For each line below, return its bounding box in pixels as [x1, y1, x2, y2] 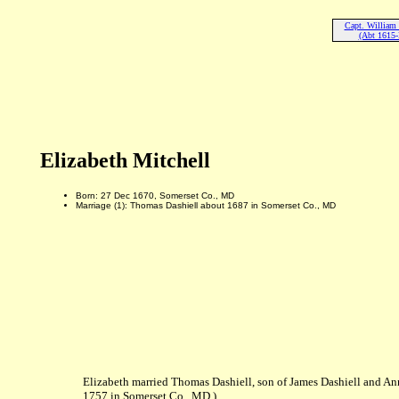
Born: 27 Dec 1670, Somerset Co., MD [75, 190, 234, 200]
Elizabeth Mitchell [39, 149, 210, 172]
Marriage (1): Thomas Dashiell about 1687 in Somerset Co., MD [75, 199, 336, 210]
